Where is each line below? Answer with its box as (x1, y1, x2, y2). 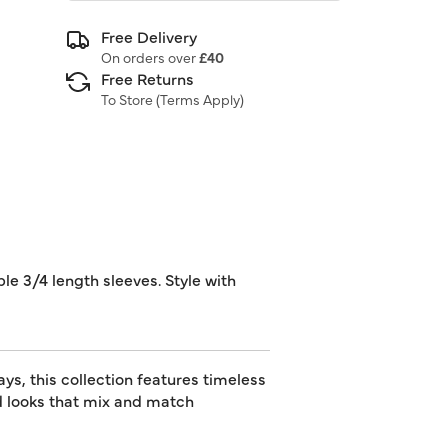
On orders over (101, 47, 199, 67)
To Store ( (101, 89, 160, 109)
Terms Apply (160, 89, 240, 109)
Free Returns (101, 67, 194, 89)
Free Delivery (101, 25, 197, 47)
